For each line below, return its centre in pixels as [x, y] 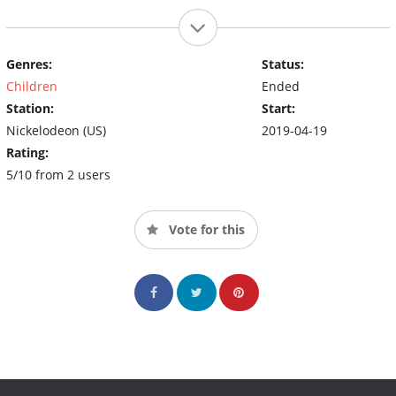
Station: [30, 108]
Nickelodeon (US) [56, 130]
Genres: [29, 64]
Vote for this [205, 229]
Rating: [27, 152]
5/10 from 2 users [58, 174]
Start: [278, 108]
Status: [282, 64]
